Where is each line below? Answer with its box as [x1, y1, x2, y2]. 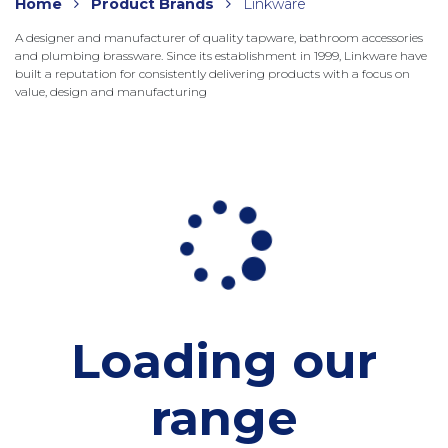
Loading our [71, 332, 377, 391]
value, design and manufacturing [15, 84, 207, 100]
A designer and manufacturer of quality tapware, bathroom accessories [15, 30, 423, 46]
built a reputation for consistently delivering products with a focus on [15, 66, 410, 82]
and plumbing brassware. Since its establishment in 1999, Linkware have [15, 48, 427, 64]
